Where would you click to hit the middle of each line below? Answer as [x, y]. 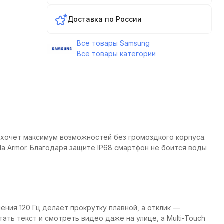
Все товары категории [116, 54]
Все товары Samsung [113, 43]
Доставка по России [104, 19]
